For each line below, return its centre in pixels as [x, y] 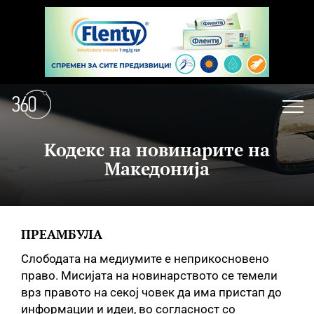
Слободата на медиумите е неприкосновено [145, 259]
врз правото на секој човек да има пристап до [151, 292]
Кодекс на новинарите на [157, 150]
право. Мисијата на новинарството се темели [149, 275]
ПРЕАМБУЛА [62, 234]
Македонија [157, 169]
